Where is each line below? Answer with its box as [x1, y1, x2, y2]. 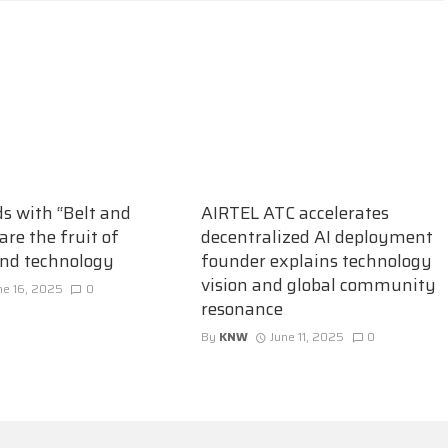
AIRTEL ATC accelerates [200, 198, 389, 227]
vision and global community [200, 270, 436, 299]
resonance [200, 294, 283, 323]
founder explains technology [200, 246, 432, 275]
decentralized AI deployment [200, 222, 433, 251]
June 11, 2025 [270, 326, 345, 346]
